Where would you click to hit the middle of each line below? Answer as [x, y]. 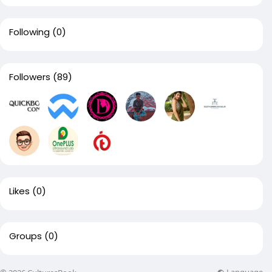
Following [29, 32]
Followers [30, 77]
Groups [25, 236]
